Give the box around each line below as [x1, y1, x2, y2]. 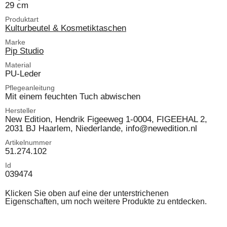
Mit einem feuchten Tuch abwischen [5, 91, 140, 101]
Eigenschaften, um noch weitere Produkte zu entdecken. [5, 197, 207, 206]
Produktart [5, 15, 39, 23]
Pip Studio [5, 46, 44, 56]
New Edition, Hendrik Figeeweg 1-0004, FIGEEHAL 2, [5, 114, 207, 124]
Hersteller [5, 106, 36, 115]
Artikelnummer [5, 138, 52, 146]
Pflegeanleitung [5, 84, 55, 92]
